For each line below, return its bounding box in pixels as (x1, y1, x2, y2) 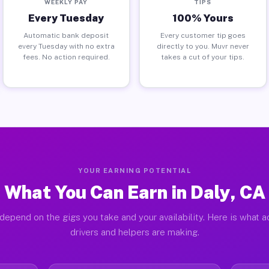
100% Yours (172, 11, 234, 24)
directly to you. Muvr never (156, 41, 249, 50)
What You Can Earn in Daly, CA (4, 181, 265, 203)
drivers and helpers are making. (70, 227, 199, 237)
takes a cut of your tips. (161, 52, 245, 61)
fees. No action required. (22, 52, 110, 61)
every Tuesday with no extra (17, 41, 115, 50)
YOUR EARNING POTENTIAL (78, 167, 191, 174)
